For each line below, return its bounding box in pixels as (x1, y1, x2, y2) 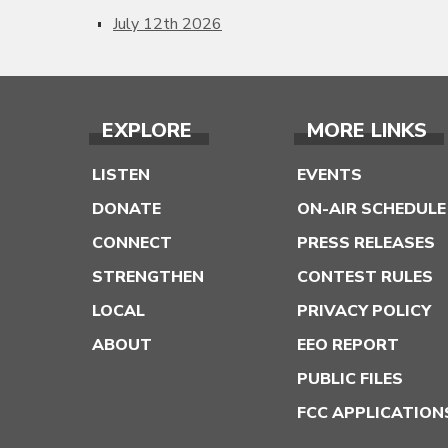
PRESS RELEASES (297, 232, 435, 254)
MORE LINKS (307, 117, 427, 144)
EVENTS (297, 164, 362, 186)
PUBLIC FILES (297, 368, 403, 390)
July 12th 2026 (113, 13, 222, 35)
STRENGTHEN (92, 266, 204, 288)
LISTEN (92, 164, 150, 186)
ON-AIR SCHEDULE (297, 198, 446, 220)
